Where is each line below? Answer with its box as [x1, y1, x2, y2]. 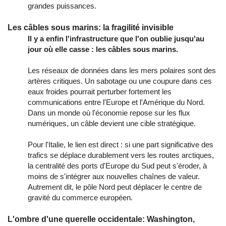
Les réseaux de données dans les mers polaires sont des [28, 66, 216, 75]
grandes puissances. [28, 1, 96, 10]
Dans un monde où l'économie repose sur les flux [28, 108, 190, 117]
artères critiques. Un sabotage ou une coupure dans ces [28, 76, 212, 85]
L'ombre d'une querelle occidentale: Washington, [8, 214, 195, 223]
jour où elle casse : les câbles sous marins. [28, 44, 178, 53]
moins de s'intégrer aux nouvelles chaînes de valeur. [28, 172, 200, 181]
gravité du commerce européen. [28, 193, 133, 202]
